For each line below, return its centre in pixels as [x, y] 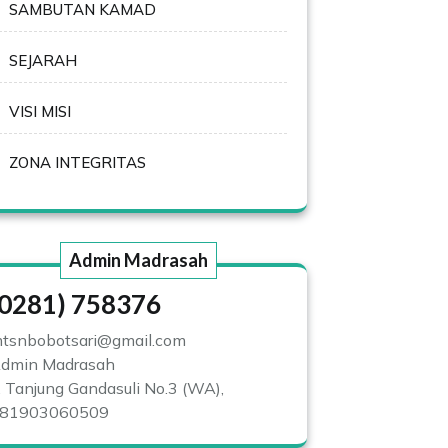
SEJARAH [43, 60]
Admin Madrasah [138, 260]
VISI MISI [40, 111]
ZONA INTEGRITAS [77, 162]
